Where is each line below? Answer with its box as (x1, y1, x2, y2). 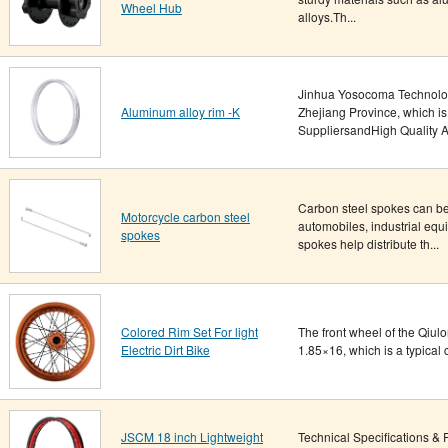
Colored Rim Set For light (121, 323, 258, 341)
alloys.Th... (298, 8, 356, 26)
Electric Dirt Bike (121, 341, 210, 359)
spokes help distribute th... (298, 235, 439, 253)
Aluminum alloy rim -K (121, 103, 240, 121)
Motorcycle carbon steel (121, 208, 250, 226)
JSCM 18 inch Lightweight (121, 428, 263, 446)
